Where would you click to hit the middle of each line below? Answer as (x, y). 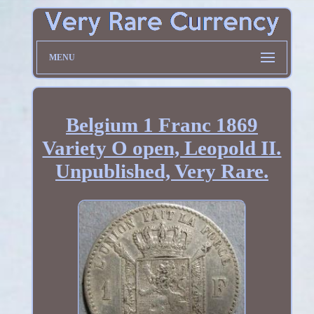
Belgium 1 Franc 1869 (162, 125)
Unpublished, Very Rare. (162, 171)
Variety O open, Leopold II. (162, 148)
